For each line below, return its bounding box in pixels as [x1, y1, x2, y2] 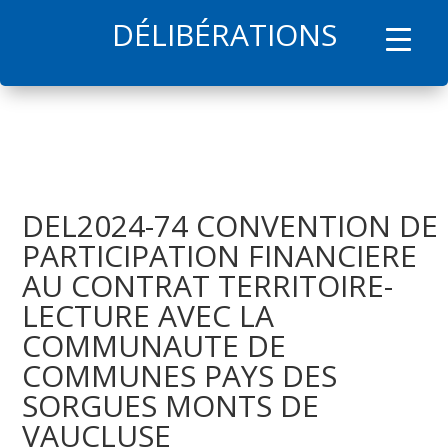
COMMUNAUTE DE [22, 325, 287, 367]
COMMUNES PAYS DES [22, 355, 338, 397]
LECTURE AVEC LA [22, 295, 275, 337]
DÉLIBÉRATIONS [111, 14, 337, 55]
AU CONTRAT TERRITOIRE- [22, 265, 394, 307]
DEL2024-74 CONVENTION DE [22, 205, 439, 247]
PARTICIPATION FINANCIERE [22, 235, 418, 277]
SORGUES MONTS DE [22, 385, 320, 427]
